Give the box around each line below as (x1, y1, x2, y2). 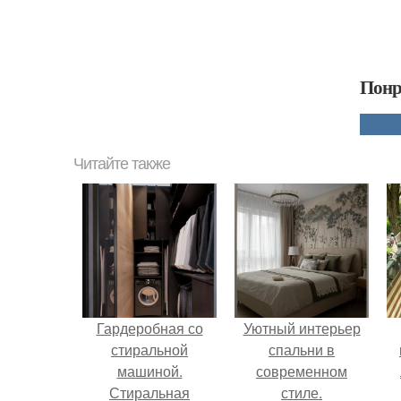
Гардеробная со (96, 317, 203, 338)
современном (256, 360, 347, 381)
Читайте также (73, 154, 170, 173)
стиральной (111, 338, 188, 360)
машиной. (116, 360, 183, 381)
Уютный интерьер (243, 317, 361, 338)
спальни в (269, 338, 335, 360)
